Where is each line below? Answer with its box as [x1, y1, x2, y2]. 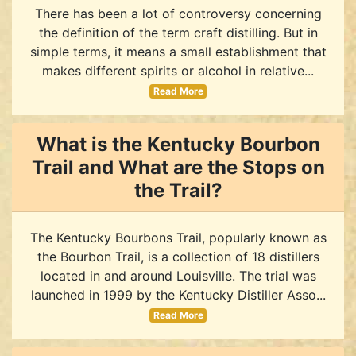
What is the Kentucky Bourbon [36, 132, 320, 156]
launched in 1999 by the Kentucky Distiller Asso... [30, 286, 326, 303]
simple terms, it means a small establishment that [29, 43, 327, 60]
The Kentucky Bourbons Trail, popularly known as [29, 229, 327, 246]
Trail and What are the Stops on [31, 155, 325, 179]
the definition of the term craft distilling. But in [38, 24, 318, 41]
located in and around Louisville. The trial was [40, 267, 316, 284]
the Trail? [133, 178, 222, 202]
